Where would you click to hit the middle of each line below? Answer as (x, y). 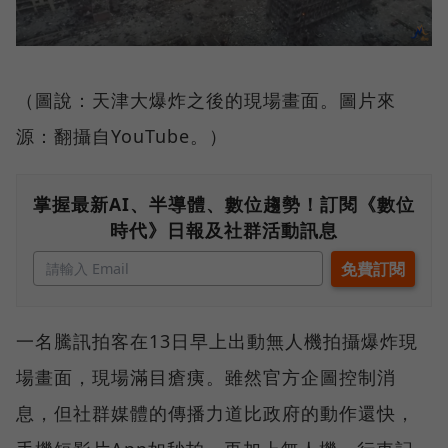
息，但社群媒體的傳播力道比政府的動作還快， (215, 413)
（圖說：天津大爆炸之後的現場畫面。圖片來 (206, 100)
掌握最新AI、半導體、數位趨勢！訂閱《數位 (224, 204)
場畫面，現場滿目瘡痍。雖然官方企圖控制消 (206, 377)
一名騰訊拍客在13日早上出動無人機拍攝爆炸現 (217, 341)
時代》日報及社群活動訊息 (224, 230)
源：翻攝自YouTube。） (122, 136)
